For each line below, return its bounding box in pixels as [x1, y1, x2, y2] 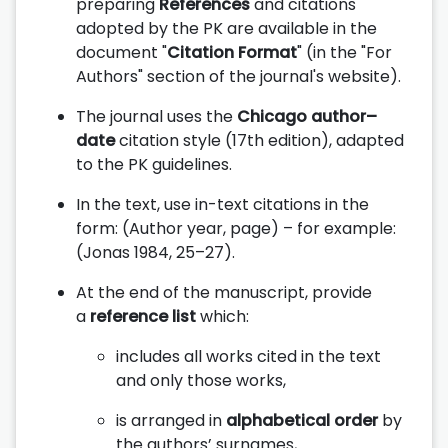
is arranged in [116, 408, 226, 432]
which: [196, 304, 249, 328]
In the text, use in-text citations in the [76, 192, 369, 216]
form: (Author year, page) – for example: [76, 216, 396, 240]
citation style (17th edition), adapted [115, 128, 404, 152]
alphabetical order [226, 408, 378, 432]
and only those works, [116, 368, 286, 392]
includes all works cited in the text [116, 344, 381, 368]
